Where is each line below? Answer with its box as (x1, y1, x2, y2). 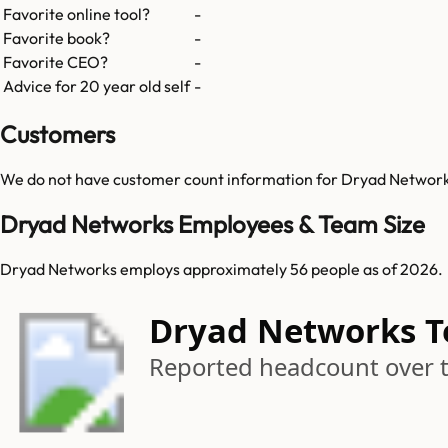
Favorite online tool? (3, 4, 150, 25)
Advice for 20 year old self (3, 76, 190, 97)
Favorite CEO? (3, 52, 108, 73)
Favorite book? (3, 28, 110, 49)
